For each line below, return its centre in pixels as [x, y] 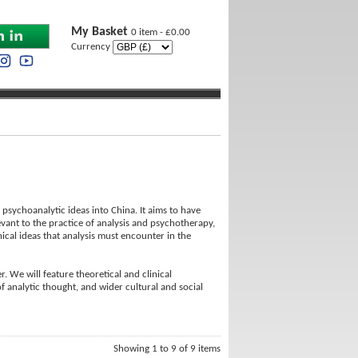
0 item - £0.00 [161, 32]
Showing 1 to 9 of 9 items [167, 349]
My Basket [101, 32]
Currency [92, 47]
